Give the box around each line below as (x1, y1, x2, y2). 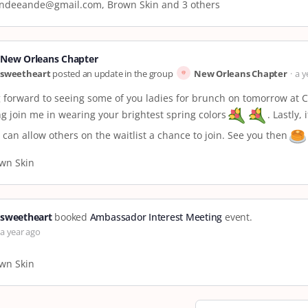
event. (222, 210, 252, 224)
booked (52, 210, 90, 224)
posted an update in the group (50, 67, 175, 80)
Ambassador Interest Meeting (89, 210, 223, 224)
